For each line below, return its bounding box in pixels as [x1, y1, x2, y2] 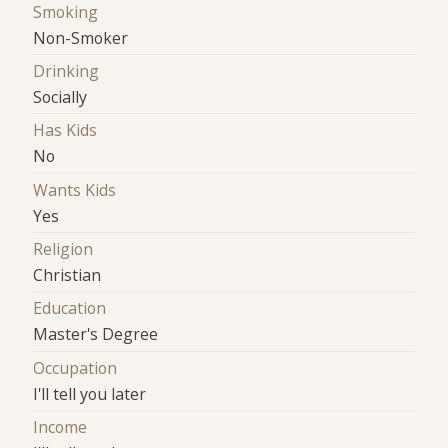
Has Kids [33, 119, 98, 142]
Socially [33, 86, 88, 108]
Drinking [33, 60, 100, 82]
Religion [33, 238, 94, 261]
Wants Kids [33, 178, 117, 201]
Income [33, 416, 88, 439]
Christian [33, 264, 102, 287]
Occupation [33, 356, 118, 379]
